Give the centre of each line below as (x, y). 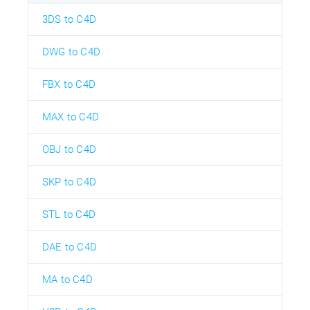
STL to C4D (69, 214)
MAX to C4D (71, 117)
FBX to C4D (69, 84)
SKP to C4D (69, 182)
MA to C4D (67, 279)
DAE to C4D (70, 247)
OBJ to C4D (69, 149)
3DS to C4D (69, 19)
